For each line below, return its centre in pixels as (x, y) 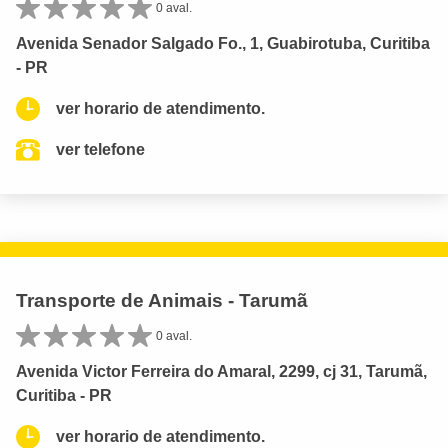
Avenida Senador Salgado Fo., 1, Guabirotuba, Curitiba (223, 44)
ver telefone (100, 150)
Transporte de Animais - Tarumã (162, 301)
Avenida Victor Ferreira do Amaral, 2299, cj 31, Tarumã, (221, 372)
